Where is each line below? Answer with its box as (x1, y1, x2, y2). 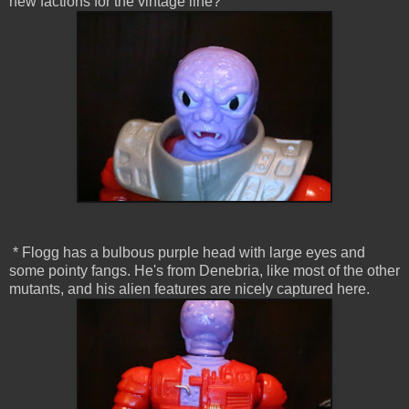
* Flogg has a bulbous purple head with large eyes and (9, 245, 365, 261)
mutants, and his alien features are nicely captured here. (9, 281, 370, 298)
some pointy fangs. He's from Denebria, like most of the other (9, 263, 400, 279)
